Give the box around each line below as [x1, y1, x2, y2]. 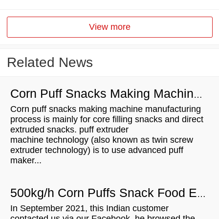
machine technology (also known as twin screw [10, 135, 193, 145]
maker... [10, 155, 42, 166]
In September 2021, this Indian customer [10, 203, 169, 214]
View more [88, 22, 131, 32]
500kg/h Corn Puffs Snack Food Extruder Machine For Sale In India [197, 189, 206, 199]
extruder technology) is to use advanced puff [10, 145, 183, 155]
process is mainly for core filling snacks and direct [10, 114, 203, 125]
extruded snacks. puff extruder [10, 125, 129, 135]
